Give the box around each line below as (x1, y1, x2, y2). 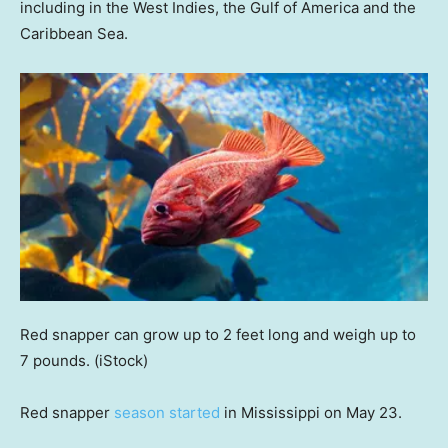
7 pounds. (20, 351, 90, 371)
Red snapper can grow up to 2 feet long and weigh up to (20, 325, 416, 345)
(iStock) (94, 351, 148, 371)
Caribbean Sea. (20, 23, 128, 43)
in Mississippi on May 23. (220, 403, 402, 423)
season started (114, 403, 220, 423)
